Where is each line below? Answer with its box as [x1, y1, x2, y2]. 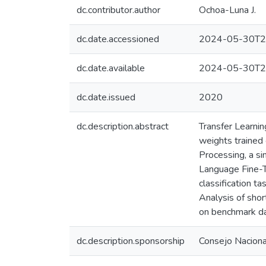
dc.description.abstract [77, 120, 169, 133]
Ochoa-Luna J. [199, 4, 256, 17]
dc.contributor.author [77, 4, 160, 17]
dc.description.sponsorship [77, 235, 185, 248]
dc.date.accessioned [77, 33, 159, 46]
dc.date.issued [77, 91, 135, 104]
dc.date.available [77, 62, 145, 75]
